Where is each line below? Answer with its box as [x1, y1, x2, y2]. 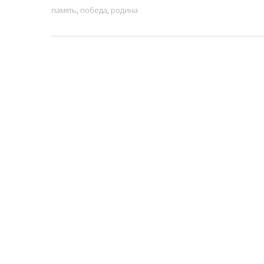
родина [111, 5, 138, 15]
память [51, 5, 77, 15]
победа [80, 5, 107, 15]
